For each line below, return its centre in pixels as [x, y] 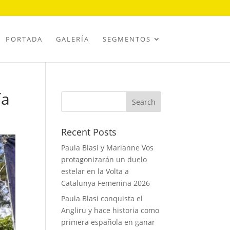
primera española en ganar [108, 222]
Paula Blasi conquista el [102, 198]
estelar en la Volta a [95, 171]
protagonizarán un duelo [104, 159]
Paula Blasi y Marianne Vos [108, 148]
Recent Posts [89, 132]
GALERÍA [72, 39]
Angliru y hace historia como [110, 210]
